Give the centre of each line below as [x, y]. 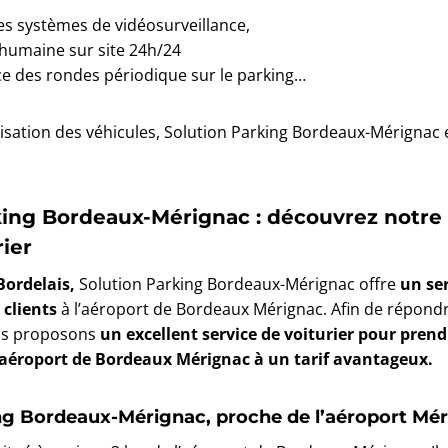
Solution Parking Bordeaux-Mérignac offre [237, 283]
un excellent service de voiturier [227, 333]
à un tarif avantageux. [343, 358]
